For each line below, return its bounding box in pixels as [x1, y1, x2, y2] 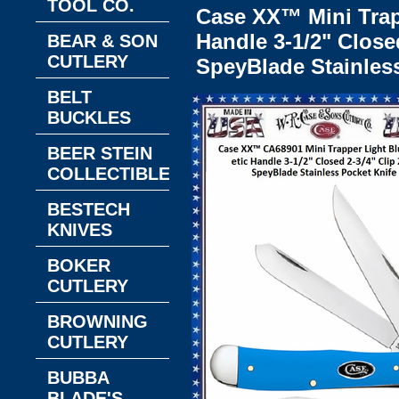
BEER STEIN [47, 143, 152, 163]
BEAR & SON [47, 31, 158, 51]
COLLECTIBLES [47, 164, 182, 183]
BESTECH [47, 199, 130, 219]
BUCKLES [47, 108, 131, 127]
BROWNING [47, 312, 148, 331]
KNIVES [47, 220, 112, 240]
